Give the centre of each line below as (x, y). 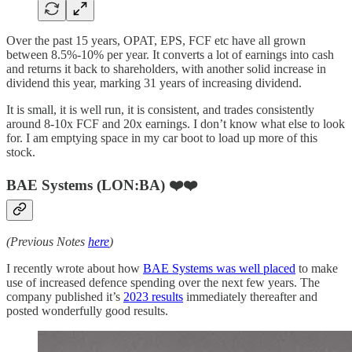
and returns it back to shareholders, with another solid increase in (166, 68)
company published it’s (65, 297)
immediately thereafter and (250, 297)
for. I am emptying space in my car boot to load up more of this (162, 137)
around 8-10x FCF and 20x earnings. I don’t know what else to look (176, 123)
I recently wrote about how (75, 269)
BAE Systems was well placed (219, 269)
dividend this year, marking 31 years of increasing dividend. (154, 82)
